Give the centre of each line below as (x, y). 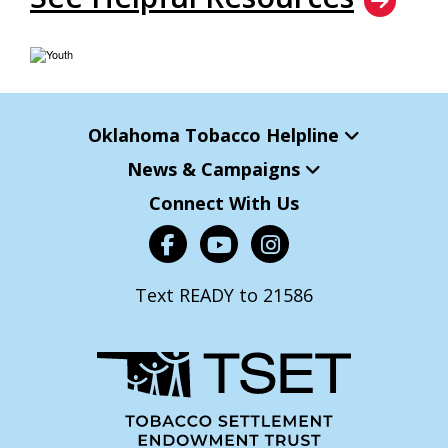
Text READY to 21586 (224, 294)
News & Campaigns (216, 168)
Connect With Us (224, 202)
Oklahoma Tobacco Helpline (216, 134)
